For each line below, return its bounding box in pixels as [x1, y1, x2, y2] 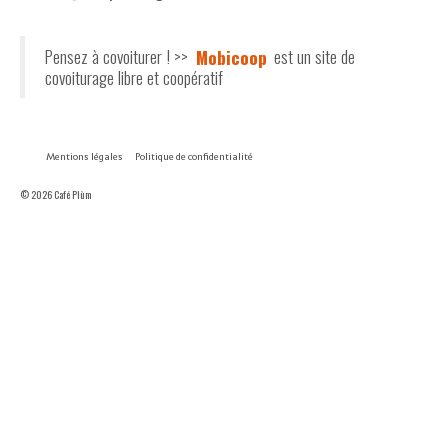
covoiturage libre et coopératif [45, 64, 223, 90]
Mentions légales [46, 149, 123, 164]
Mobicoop [195, 43, 267, 69]
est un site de [270, 43, 355, 69]
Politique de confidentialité [135, 149, 253, 164]
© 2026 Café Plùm [20, 187, 91, 202]
